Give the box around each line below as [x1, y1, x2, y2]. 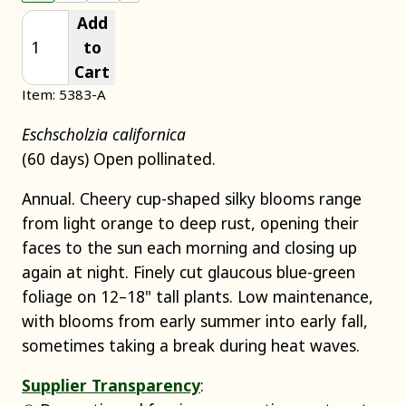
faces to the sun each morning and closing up [22, 236, 357, 258]
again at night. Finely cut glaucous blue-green [22, 260, 355, 283]
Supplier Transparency [22, 374, 200, 397]
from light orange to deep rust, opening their [22, 211, 359, 234]
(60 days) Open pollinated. [22, 147, 216, 169]
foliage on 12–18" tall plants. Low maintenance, [22, 285, 373, 307]
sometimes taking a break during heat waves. [22, 333, 360, 356]
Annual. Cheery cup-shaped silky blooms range [22, 187, 362, 209]
